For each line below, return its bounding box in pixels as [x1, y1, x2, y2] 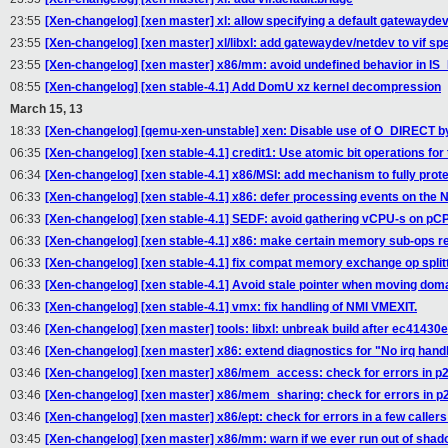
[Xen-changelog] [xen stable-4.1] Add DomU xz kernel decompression [45, 80, 441, 95]
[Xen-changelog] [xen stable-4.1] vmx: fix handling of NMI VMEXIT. [45, 300, 417, 315]
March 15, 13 [10, 102, 83, 117]
